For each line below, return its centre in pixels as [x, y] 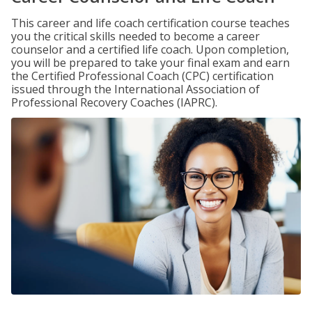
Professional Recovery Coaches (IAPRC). [114, 102]
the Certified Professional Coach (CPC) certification [142, 76]
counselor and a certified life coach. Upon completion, [150, 49]
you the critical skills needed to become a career [135, 36]
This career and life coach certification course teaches [150, 23]
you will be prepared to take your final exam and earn [150, 63]
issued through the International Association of [135, 89]
